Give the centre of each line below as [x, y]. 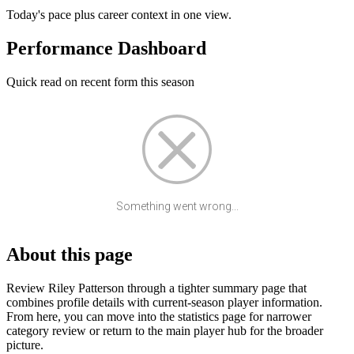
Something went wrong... [177, 207]
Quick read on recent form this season [100, 82]
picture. [25, 345]
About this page [70, 255]
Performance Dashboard [106, 49]
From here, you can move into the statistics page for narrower [159, 316]
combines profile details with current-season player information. [164, 302]
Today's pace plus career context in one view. [119, 15]
